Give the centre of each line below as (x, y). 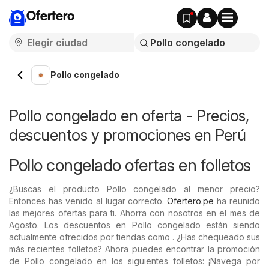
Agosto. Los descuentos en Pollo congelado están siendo (134, 225)
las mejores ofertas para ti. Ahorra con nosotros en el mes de (134, 213)
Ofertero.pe (191, 201)
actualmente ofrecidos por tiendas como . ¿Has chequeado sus (134, 237)
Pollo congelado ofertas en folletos (130, 165)
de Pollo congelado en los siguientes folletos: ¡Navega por (134, 261)
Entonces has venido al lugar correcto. (88, 201)
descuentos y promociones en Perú (127, 135)
